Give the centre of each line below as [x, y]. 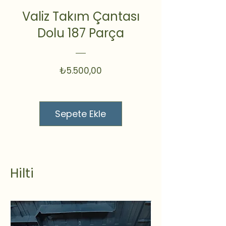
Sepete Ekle [81, 114]
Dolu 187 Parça [81, 33]
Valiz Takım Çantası [81, 17]
